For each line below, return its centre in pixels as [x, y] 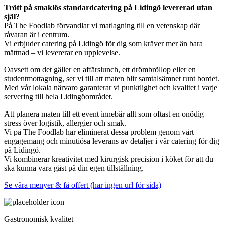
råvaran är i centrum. [37, 34]
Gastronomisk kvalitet [39, 219]
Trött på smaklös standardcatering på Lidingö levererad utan [108, 7]
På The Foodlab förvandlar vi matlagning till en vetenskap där [102, 25]
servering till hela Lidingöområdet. [59, 96]
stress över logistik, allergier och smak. [65, 123]
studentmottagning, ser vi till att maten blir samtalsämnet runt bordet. [112, 78]
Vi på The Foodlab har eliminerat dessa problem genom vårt [99, 132]
